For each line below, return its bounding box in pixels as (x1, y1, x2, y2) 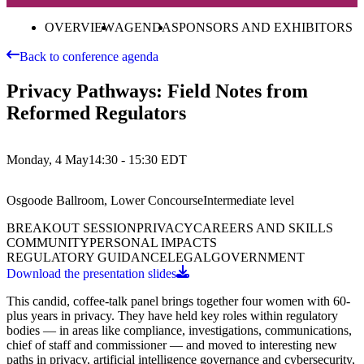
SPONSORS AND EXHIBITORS (171, 19, 353, 34)
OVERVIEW (44, 19, 115, 34)
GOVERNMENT (211, 250, 305, 265)
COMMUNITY (6, 236, 89, 250)
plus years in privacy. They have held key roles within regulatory (6, 309, 338, 323)
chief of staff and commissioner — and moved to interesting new (6, 338, 337, 353)
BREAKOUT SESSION (6, 221, 136, 236)
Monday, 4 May (6, 153, 89, 167)
